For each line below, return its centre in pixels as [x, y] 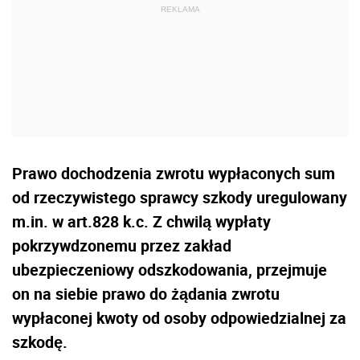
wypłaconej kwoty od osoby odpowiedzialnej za [179, 318]
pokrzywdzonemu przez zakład [122, 245]
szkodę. [40, 342]
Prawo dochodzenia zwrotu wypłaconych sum [174, 173]
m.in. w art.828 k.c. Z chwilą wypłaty [141, 221]
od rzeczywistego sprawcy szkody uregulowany [180, 197]
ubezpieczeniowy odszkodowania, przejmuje [170, 270]
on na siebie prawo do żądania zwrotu [146, 294]
